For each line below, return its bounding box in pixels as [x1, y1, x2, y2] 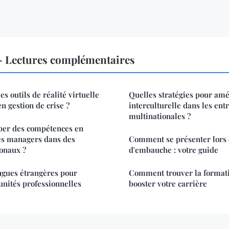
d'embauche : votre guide [129, 145, 218, 155]
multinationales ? [129, 111, 191, 122]
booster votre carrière [129, 178, 207, 189]
